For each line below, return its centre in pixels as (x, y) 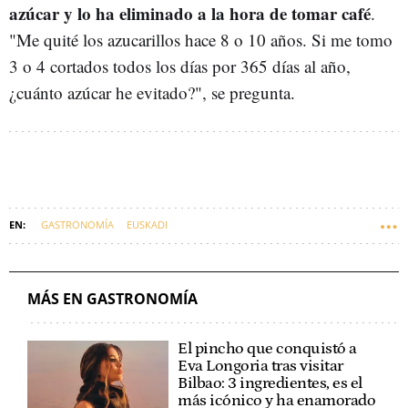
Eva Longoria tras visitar (260, 366)
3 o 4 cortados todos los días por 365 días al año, (180, 66)
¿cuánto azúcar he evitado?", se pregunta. (155, 92)
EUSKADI (147, 224)
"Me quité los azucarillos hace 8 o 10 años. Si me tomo (201, 40)
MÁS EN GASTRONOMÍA (112, 299)
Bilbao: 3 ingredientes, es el (270, 383)
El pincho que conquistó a (267, 349)
